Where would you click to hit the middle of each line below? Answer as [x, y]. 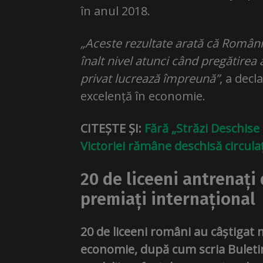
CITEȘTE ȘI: [112, 128]
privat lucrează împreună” [150, 78]
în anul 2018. [115, 11]
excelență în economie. [143, 96]
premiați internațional [168, 199]
